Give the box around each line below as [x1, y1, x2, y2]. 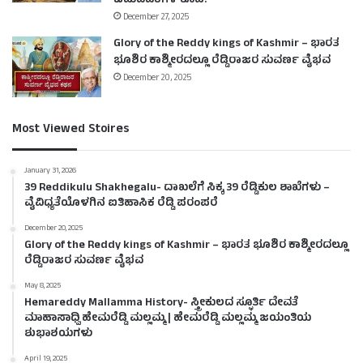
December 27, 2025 [123, 10, 189, 25]
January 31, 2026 [24, 164, 76, 178]
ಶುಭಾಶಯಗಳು [24, 324, 92, 344]
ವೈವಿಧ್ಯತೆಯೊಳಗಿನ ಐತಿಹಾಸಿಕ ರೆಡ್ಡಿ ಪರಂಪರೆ [24, 194, 218, 213]
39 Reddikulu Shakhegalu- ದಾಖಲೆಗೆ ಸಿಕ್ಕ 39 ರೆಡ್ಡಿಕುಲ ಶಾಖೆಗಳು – [24, 178, 330, 198]
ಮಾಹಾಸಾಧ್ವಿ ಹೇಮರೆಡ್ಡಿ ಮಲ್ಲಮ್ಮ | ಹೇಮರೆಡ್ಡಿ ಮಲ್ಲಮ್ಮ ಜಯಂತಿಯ [24, 309, 311, 328]
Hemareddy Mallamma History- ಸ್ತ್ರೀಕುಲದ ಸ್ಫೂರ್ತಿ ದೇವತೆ [24, 293, 298, 313]
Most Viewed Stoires [12, 119, 129, 140]
